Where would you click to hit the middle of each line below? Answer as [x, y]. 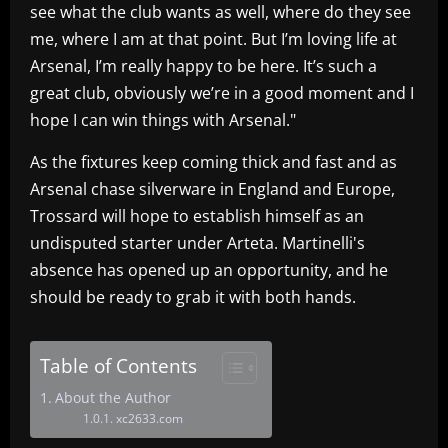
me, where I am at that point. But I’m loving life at [213, 38]
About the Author [112, 397]
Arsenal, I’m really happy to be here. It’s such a [203, 65]
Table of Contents [118, 365]
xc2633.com [149, 418]
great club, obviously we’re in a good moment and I [222, 92]
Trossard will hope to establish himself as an [197, 215]
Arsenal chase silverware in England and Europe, [212, 188]
